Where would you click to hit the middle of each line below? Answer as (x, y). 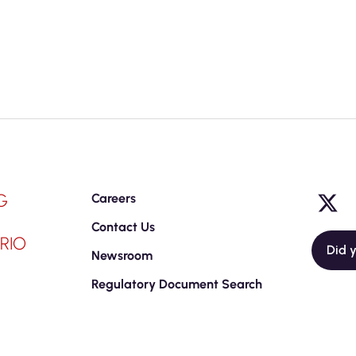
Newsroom (122, 255)
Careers (114, 198)
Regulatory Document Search (177, 284)
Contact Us (123, 227)
